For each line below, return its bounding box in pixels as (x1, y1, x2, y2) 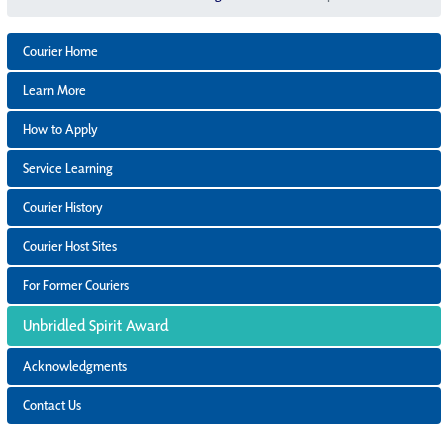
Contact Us (23, 395, 81, 414)
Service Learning (23, 158, 113, 177)
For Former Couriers (23, 275, 129, 294)
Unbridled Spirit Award (23, 314, 168, 336)
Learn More (23, 80, 86, 99)
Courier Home (23, 41, 98, 60)
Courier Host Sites (23, 236, 117, 255)
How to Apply (23, 119, 98, 138)
